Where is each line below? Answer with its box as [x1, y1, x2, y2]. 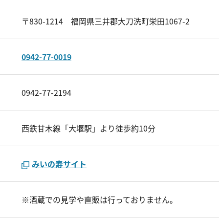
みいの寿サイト [32, 158, 87, 170]
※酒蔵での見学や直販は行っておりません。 [22, 194, 177, 205]
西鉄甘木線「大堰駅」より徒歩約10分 [22, 122, 155, 134]
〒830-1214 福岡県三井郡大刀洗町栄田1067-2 [22, 15, 190, 27]
